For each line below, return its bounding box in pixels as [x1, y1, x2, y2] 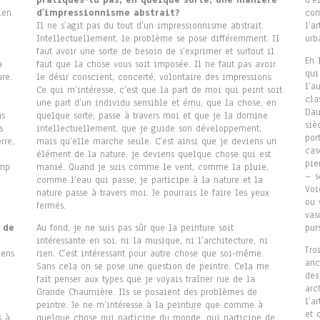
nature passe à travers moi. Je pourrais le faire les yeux [36, 186, 269, 200]
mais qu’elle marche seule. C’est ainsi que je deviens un [36, 135, 276, 149]
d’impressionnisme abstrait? [36, 6, 179, 20]
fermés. [36, 199, 66, 213]
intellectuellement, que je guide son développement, [36, 122, 261, 136]
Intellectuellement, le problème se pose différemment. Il [36, 32, 279, 46]
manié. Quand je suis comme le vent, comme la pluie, [36, 161, 269, 174]
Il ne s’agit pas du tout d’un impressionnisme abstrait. [36, 19, 264, 33]
